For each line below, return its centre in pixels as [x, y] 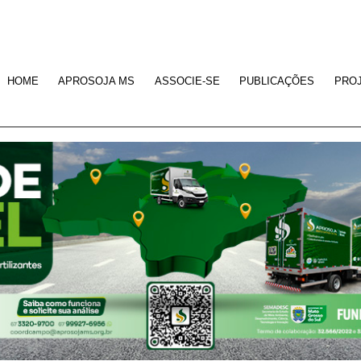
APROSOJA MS [96, 81]
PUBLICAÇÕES [277, 81]
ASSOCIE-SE [187, 81]
